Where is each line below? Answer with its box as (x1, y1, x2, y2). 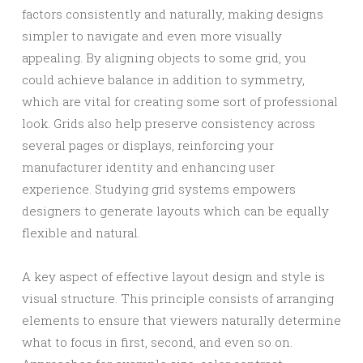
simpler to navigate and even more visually (22, 28, 282, 44)
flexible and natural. (22, 224, 140, 241)
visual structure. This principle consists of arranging (22, 290, 334, 306)
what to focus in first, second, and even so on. (22, 334, 293, 350)
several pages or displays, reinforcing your (22, 137, 274, 153)
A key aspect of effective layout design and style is (22, 268, 325, 284)
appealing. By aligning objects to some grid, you (22, 49, 306, 66)
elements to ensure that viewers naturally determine (22, 312, 341, 328)
